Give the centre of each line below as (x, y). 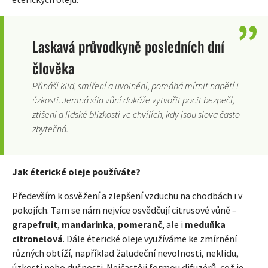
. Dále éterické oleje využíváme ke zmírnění (150, 238)
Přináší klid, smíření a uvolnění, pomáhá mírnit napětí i (135, 85)
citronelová (37, 238)
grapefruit (35, 224)
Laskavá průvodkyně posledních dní (128, 46)
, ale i (173, 224)
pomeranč (140, 224)
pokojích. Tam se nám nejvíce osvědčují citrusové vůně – (124, 210)
